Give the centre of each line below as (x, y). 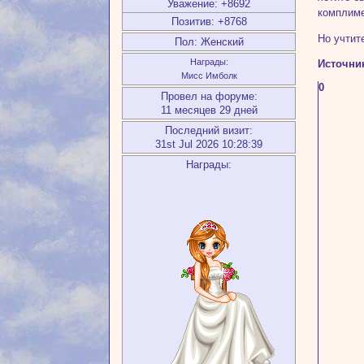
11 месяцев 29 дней (209, 110)
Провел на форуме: (209, 96)
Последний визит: (209, 130)
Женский (220, 41)
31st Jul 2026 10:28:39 (209, 144)
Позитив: (193, 21)
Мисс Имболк (209, 75)
